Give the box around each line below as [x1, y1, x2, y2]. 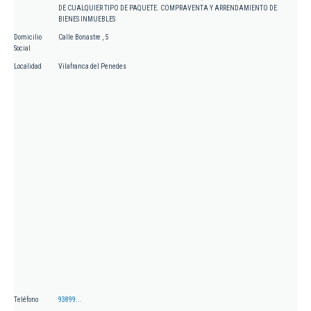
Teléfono [14, 296, 38, 304]
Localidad [14, 62, 42, 71]
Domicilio [14, 33, 42, 42]
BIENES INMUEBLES [58, 15, 115, 24]
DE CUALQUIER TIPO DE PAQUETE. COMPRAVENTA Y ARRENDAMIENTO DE [58, 4, 277, 12]
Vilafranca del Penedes [58, 62, 126, 71]
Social [14, 44, 31, 53]
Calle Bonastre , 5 [58, 33, 108, 42]
